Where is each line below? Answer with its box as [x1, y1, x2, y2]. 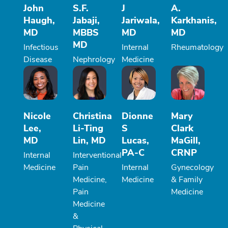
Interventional [72, 149, 122, 161]
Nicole [23, 109, 51, 122]
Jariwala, [122, 14, 160, 27]
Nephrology [72, 54, 115, 66]
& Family [170, 174, 203, 185]
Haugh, [23, 14, 55, 27]
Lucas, [122, 134, 149, 147]
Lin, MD [72, 134, 106, 147]
